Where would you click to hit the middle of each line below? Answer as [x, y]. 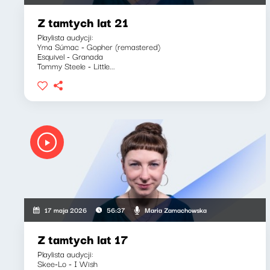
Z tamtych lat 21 [83, 22]
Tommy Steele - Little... [76, 66]
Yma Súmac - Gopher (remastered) [99, 46]
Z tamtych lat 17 [83, 239]
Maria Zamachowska [175, 209]
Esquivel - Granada [70, 56]
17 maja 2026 [66, 210]
